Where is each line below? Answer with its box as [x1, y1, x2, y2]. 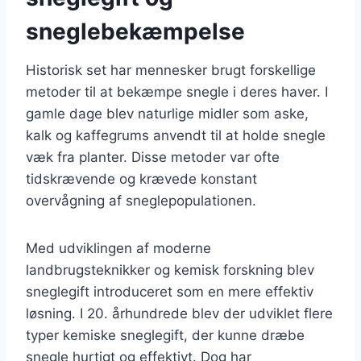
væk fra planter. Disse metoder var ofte [26, 148, 280, 165]
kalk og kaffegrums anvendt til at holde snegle [26, 127, 326, 143]
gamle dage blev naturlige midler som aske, [26, 105, 309, 122]
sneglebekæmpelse [26, 17, 245, 45]
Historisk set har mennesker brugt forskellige [26, 61, 316, 78]
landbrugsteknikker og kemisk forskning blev [26, 261, 314, 278]
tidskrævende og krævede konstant [26, 170, 257, 187]
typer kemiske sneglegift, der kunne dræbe [26, 326, 305, 343]
